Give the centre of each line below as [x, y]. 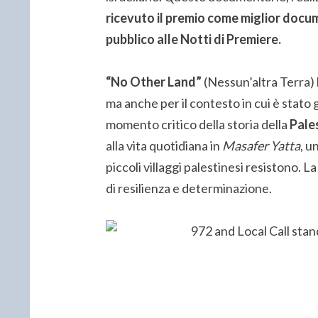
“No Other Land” [154, 81]
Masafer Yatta [261, 145]
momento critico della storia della [197, 124]
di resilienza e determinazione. [188, 188]
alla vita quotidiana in [164, 145]
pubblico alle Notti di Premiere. [193, 39]
